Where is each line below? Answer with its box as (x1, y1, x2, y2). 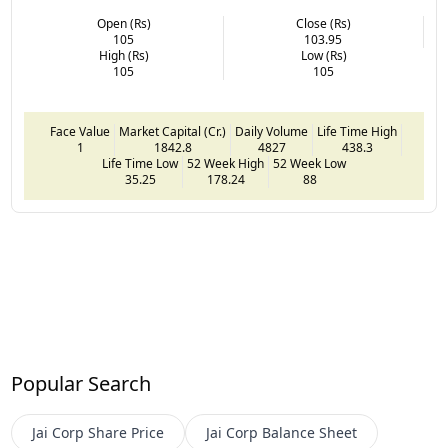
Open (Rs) (96, 14, 151, 32)
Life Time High (317, 122, 397, 140)
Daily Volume (235, 122, 308, 140)
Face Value (50, 122, 110, 140)
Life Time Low (102, 154, 178, 172)
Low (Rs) (300, 46, 347, 64)
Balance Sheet (262, 422, 358, 442)
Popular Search (11, 369, 152, 397)
